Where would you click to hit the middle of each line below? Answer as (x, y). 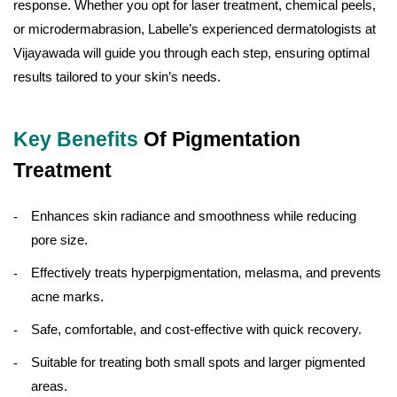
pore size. (59, 240)
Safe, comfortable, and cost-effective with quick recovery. (196, 330)
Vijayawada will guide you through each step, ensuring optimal (191, 53)
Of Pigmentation (219, 140)
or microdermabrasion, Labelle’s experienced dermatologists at (195, 29)
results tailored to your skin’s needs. (117, 77)
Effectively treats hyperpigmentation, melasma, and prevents (206, 273)
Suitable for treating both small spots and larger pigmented (198, 362)
